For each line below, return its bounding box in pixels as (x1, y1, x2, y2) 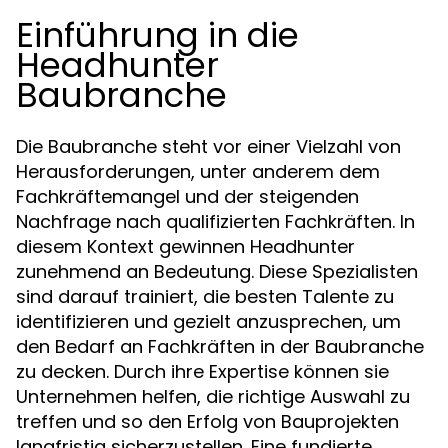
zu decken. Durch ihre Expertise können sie (16, 359, 389, 384)
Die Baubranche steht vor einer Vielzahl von (16, 134, 401, 159)
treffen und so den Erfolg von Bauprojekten (16, 409, 399, 434)
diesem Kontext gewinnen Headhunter (16, 234, 355, 259)
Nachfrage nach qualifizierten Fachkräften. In (16, 209, 415, 234)
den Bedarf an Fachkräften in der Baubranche (16, 334, 424, 359)
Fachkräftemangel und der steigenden (16, 184, 359, 209)
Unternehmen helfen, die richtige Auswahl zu (16, 384, 410, 409)
